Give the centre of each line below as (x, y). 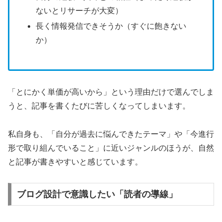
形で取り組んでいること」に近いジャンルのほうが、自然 (111, 148)
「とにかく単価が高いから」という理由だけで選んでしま (111, 92)
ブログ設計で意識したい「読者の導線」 (97, 194)
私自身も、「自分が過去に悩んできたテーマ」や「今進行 (111, 134)
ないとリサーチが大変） (80, 10)
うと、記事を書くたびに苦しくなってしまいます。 (99, 106)
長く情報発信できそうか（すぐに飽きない (111, 26)
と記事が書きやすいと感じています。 (75, 162)
